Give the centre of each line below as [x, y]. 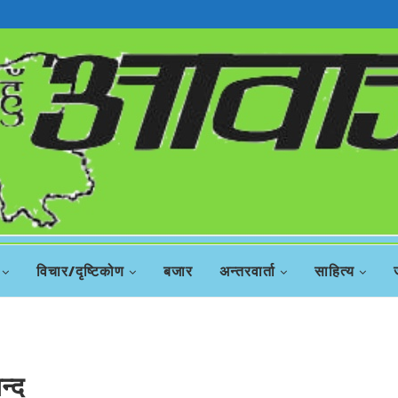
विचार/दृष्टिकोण [80, 271]
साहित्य [334, 271]
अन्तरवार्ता [247, 271]
